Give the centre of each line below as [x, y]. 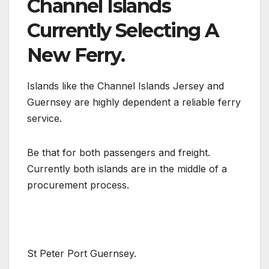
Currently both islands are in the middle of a [127, 169]
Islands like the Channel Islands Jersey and [125, 86]
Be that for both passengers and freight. [119, 153]
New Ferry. [76, 55]
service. [44, 119]
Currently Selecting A [123, 31]
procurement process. [78, 185]
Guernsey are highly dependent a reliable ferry [134, 102]
